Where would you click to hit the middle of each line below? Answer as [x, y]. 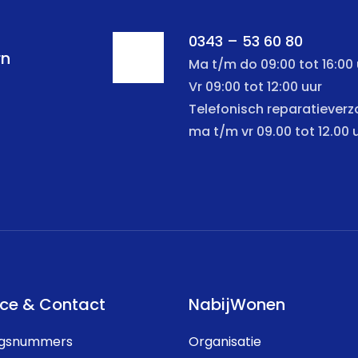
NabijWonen [237, 306]
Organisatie [225, 343]
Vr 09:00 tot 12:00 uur [255, 88]
